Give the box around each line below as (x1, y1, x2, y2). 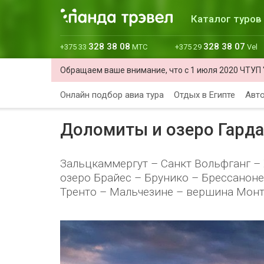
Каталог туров (191, 13, 262, 25)
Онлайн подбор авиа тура (60, 90, 164, 100)
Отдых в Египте (174, 90, 235, 100)
